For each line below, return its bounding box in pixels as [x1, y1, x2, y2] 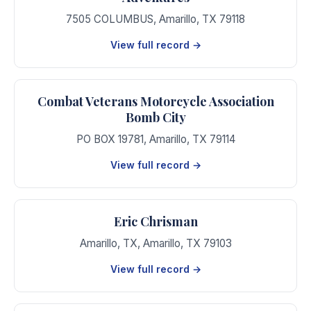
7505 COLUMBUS [66, 12, 153, 26]
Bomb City [125, 109, 186, 126]
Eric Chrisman [113, 213, 198, 230]
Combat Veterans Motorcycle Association [37, 93, 274, 110]
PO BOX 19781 [76, 133, 144, 146]
